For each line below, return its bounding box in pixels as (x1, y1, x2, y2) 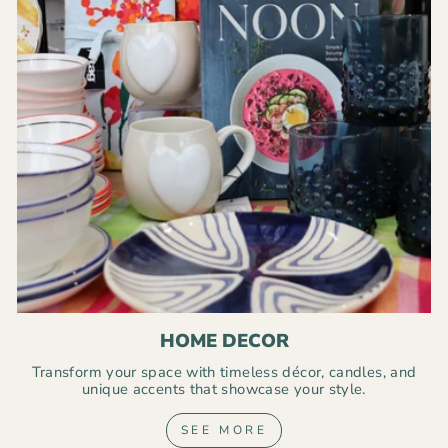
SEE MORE (180, 422, 268, 438)
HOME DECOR (159, 328, 289, 354)
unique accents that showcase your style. (82, 379, 366, 399)
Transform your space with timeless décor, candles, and (31, 362, 417, 382)
